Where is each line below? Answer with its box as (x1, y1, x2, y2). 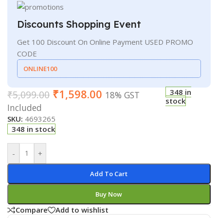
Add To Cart (90, 169, 128, 178)
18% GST (105, 89, 140, 101)
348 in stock (12, 124, 55, 134)
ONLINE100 (23, 64, 57, 73)
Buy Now (95, 189, 123, 199)
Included (7, 101, 42, 113)
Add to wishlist (55, 205, 109, 215)
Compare (16, 205, 48, 215)
